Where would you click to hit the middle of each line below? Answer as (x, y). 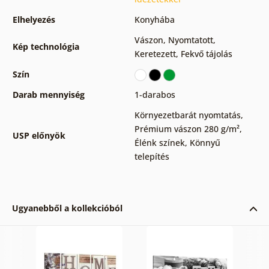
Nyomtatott (190, 40)
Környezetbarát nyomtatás (187, 115)
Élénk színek (159, 143)
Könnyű (205, 143)
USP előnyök (39, 136)
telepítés (152, 157)
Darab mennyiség (48, 95)
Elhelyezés (34, 20)
